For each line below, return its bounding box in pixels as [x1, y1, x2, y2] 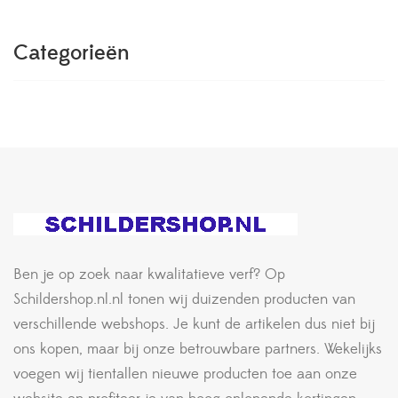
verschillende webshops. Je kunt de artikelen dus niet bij [13, 314, 375, 334]
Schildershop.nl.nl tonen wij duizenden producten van [13, 289, 355, 309]
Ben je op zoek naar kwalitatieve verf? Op [13, 264, 285, 284]
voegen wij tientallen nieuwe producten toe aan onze [13, 363, 357, 384]
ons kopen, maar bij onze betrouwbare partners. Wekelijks [13, 338, 382, 359]
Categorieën [13, 39, 130, 67]
